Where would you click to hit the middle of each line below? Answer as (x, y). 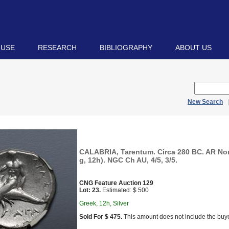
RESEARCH (57, 48)
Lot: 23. (90, 190)
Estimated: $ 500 (125, 190)
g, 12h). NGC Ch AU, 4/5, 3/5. (128, 160)
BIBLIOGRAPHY (126, 48)
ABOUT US (193, 48)
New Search (205, 102)
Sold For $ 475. (101, 217)
